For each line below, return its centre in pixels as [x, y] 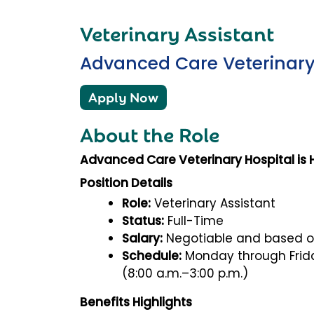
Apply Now [123, 96]
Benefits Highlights [136, 302]
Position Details [126, 183]
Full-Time [194, 220]
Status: [143, 220]
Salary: [142, 238]
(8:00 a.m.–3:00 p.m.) [185, 273]
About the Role [150, 132]
